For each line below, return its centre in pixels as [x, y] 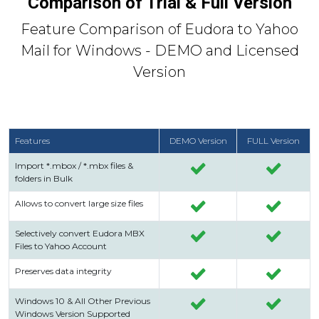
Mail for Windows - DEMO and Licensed [159, 50]
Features [32, 140]
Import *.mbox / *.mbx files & [74, 165]
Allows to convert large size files [79, 203]
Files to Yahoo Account [61, 246]
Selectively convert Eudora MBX [80, 233]
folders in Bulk [44, 178]
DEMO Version [198, 140]
